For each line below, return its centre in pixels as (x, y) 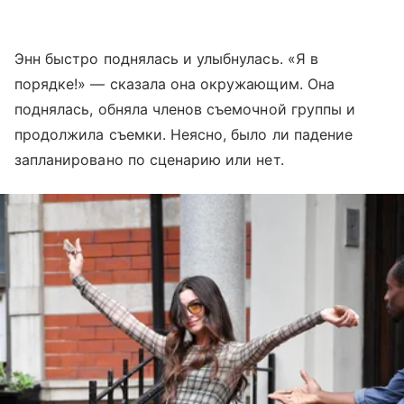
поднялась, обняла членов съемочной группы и (185, 110)
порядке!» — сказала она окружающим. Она (174, 84)
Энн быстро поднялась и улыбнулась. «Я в (166, 59)
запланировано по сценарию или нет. (149, 160)
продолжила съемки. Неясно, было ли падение (184, 135)
